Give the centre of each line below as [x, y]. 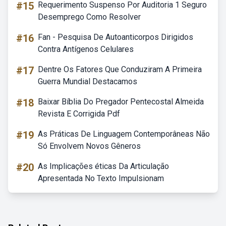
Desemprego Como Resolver [89, 17]
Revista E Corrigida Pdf [79, 114]
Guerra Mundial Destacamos [88, 81]
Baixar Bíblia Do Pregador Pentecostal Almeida [121, 102]
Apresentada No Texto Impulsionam [101, 178]
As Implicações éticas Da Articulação [103, 166]
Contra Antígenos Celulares [86, 49]
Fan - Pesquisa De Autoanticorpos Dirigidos [116, 37]
